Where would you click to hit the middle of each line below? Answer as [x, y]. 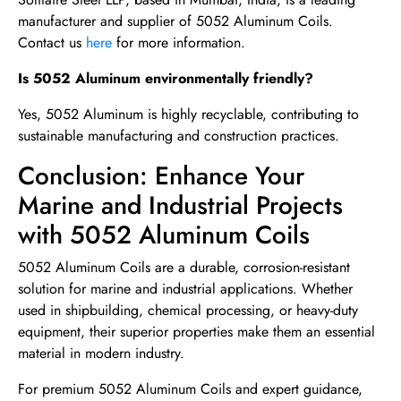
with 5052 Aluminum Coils [164, 235]
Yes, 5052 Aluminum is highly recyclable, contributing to [188, 115]
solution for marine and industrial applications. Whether [185, 289]
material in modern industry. [101, 354]
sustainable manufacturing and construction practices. [179, 136]
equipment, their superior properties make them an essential [196, 332]
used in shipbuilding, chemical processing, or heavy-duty [188, 311]
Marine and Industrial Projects [180, 206]
